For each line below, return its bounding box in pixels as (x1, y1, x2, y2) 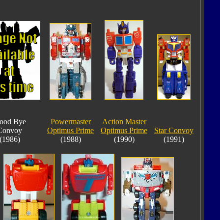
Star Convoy (154, 126, 193, 135)
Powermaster (50, 117, 91, 126)
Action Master (102, 117, 146, 126)
